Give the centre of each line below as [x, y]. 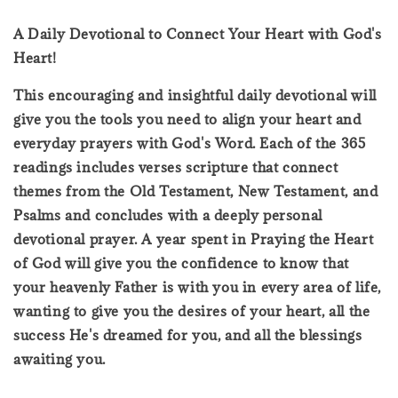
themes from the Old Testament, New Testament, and [196, 191]
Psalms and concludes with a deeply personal [168, 215]
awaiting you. [60, 358]
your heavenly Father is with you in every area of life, [198, 287]
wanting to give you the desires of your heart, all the [192, 310]
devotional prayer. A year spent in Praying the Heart [194, 239]
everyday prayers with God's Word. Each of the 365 [190, 143]
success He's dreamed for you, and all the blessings [188, 334]
